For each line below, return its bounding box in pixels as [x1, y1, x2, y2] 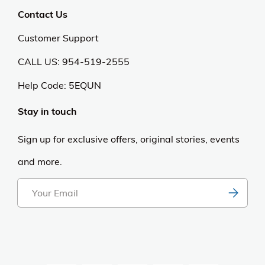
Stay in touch [18, 105, 77, 118]
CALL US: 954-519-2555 [18, 56, 130, 68]
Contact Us [18, 8, 67, 21]
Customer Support [18, 32, 99, 44]
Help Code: [18, 79, 69, 92]
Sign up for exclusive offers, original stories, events [18, 133, 240, 146]
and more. [18, 156, 62, 168]
